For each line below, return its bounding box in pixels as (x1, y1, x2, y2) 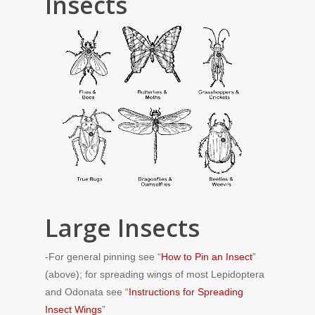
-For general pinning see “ (45, 251, 161, 262)
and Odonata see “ (45, 286, 129, 297)
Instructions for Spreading (129, 286, 243, 297)
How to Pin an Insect (161, 251, 252, 262)
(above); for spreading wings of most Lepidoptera (45, 269, 264, 280)
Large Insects (45, 212, 200, 244)
